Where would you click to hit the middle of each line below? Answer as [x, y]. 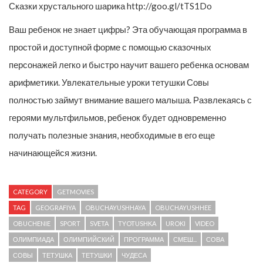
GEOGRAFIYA [55, 208]
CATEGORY [30, 192]
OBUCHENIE [32, 224]
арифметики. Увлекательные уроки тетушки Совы [109, 82]
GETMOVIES [75, 192]
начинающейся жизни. [53, 153]
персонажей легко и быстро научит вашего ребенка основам [129, 65]
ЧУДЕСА [134, 255]
